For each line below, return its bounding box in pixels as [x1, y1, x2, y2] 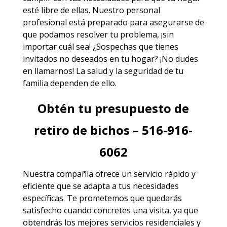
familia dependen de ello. [22, 77, 117, 89]
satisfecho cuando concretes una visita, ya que [22, 204, 198, 216]
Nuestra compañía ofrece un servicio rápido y [22, 168, 196, 179]
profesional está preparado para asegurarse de [22, 16, 204, 28]
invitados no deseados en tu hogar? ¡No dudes [22, 53, 198, 64]
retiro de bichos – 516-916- [34, 121, 193, 138]
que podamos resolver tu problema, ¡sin [22, 28, 174, 40]
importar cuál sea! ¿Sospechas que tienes [22, 41, 178, 52]
